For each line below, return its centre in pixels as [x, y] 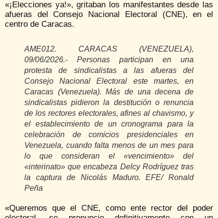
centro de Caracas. [40, 24]
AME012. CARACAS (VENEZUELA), [109, 49]
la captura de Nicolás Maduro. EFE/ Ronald [109, 178]
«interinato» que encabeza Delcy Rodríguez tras [109, 167]
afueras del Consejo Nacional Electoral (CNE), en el [109, 15]
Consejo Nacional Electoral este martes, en [109, 81]
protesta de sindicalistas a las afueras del [109, 71]
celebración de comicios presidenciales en [109, 135]
